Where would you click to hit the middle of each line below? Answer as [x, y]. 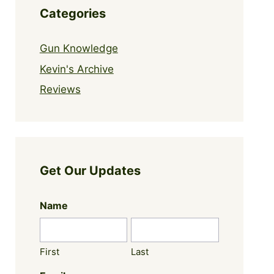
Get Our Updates [90, 171]
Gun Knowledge [79, 49]
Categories [72, 14]
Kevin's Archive [76, 69]
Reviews [60, 90]
